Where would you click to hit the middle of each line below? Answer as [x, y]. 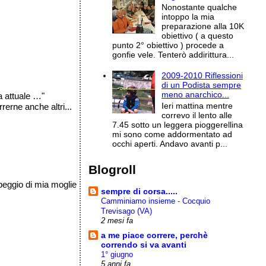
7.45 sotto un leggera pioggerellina [178, 125]
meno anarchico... [195, 95]
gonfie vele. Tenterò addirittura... [173, 54]
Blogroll [113, 169]
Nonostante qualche [199, 7]
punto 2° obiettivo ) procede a [168, 45]
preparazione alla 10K [202, 26]
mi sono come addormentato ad [172, 134]
